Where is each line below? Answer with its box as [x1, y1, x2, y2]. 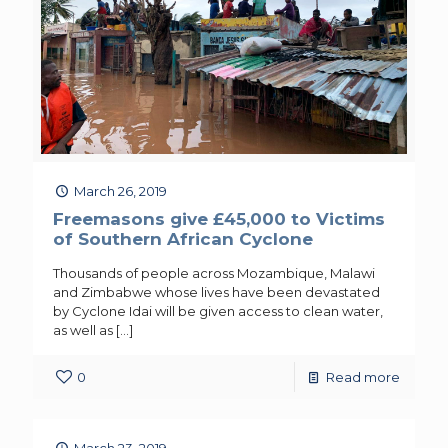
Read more [326, 368, 400, 385]
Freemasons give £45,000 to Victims [53, 208, 385, 229]
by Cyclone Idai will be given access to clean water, [53, 302, 383, 319]
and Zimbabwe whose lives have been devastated [53, 283, 380, 300]
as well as [53, 321, 113, 338]
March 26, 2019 [74, 182, 168, 199]
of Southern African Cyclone [53, 228, 313, 249]
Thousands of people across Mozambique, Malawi [53, 264, 375, 281]
